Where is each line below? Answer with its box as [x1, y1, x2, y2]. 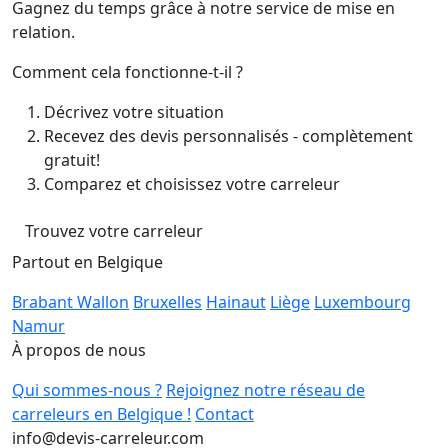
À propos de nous [12, 339, 146, 362]
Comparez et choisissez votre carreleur [44, 173, 340, 196]
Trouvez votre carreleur [25, 220, 203, 243]
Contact [195, 403, 254, 426]
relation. [12, 21, 75, 44]
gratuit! [44, 149, 100, 172]
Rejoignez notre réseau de [166, 379, 365, 402]
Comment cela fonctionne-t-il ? [12, 61, 243, 84]
